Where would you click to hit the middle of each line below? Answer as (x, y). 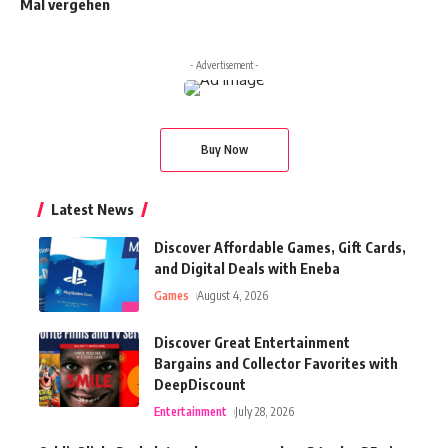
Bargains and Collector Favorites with (276, 363)
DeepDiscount (200, 384)
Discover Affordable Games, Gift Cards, (280, 247)
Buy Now (224, 149)
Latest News (92, 208)
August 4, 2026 (233, 295)
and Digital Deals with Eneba (247, 268)
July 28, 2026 (265, 411)
